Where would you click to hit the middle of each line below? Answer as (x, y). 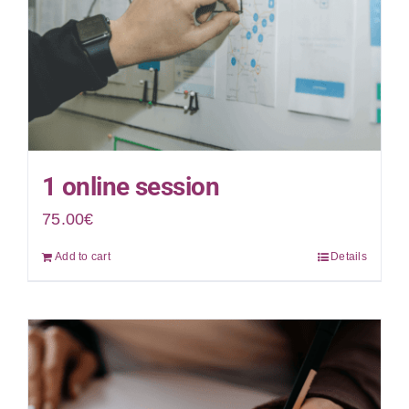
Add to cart (82, 256)
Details (349, 256)
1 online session (131, 186)
